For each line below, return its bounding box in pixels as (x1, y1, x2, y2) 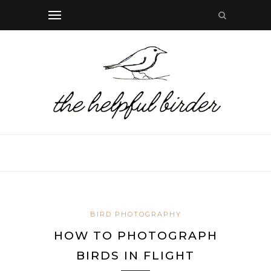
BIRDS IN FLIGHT (76, 249, 195, 263)
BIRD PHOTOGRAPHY (90, 210, 181, 219)
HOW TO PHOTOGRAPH (53, 229, 218, 243)
